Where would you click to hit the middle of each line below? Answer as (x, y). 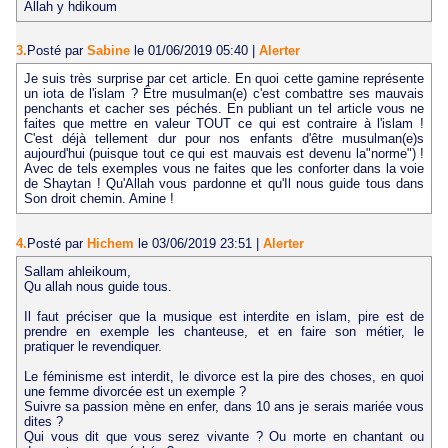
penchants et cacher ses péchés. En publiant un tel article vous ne (224, 109)
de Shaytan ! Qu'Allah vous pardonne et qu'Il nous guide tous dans (224, 184)
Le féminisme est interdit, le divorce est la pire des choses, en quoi (224, 376)
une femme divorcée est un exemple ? (134, 391)
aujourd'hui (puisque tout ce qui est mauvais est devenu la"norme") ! (224, 154)
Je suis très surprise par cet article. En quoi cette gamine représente (224, 79)
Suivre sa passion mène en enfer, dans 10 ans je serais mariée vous (224, 406)
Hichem (110, 243)
